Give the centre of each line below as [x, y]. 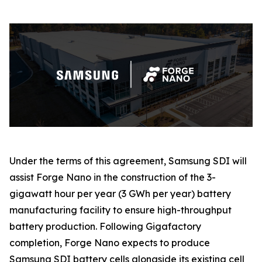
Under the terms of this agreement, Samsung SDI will [128, 161]
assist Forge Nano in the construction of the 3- [113, 177]
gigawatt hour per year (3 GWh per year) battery [120, 193]
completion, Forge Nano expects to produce [110, 242]
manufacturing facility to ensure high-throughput [120, 210]
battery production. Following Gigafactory [105, 226]
